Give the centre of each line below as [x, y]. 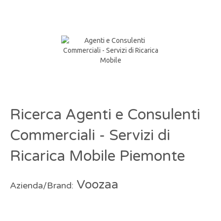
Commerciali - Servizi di [90, 135]
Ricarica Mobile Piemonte [97, 156]
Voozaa [96, 185]
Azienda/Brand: [42, 185]
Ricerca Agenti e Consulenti [105, 115]
